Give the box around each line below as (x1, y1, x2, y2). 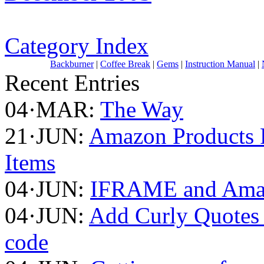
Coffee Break (100, 59, 150, 70)
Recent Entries (5, 70, 140, 96)
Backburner (50, 59, 94, 70)
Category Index (5, 33, 148, 59)
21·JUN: (5, 123, 84, 149)
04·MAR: (5, 97, 95, 123)
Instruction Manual (185, 59, 255, 70)
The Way (100, 97, 183, 123)
